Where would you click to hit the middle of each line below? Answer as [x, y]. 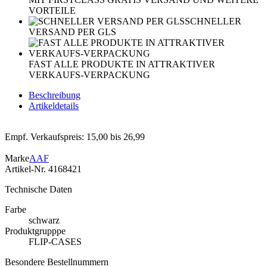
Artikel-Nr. [27, 169]
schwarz [44, 220]
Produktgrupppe [35, 231]
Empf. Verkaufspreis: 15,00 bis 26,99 [75, 136]
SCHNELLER [213, 21]
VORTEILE [52, 10]
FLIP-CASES [55, 241]
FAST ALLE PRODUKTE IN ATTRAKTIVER [122, 64]
